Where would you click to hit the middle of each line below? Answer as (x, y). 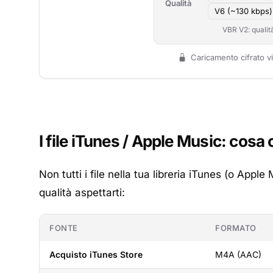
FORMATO (236, 228)
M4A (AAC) (238, 254)
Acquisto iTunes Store (96, 254)
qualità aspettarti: (82, 193)
